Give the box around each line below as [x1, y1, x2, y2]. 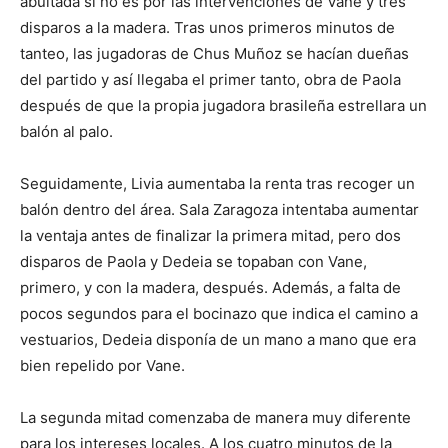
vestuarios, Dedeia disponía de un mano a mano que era [20, 329, 416, 349]
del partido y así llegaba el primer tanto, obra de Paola [20, 69, 401, 89]
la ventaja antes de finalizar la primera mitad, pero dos [20, 225, 401, 245]
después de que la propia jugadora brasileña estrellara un [20, 95, 427, 115]
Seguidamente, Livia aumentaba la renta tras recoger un [20, 173, 415, 193]
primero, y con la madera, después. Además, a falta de [20, 277, 401, 297]
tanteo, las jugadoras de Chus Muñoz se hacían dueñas [20, 43, 409, 63]
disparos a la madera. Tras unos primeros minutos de [20, 17, 395, 37]
